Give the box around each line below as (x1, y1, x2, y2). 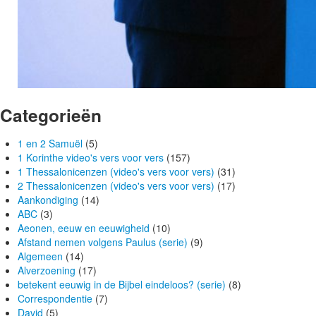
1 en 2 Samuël (18, 136, 83, 151)
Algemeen (18, 249, 63, 264)
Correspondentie (18, 291, 92, 306)
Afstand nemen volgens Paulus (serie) (18, 235, 188, 250)
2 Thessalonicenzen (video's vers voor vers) (18, 178, 214, 193)
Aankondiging (18, 193, 78, 207)
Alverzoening (18, 263, 75, 278)
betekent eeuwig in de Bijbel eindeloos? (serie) (18, 277, 226, 292)
